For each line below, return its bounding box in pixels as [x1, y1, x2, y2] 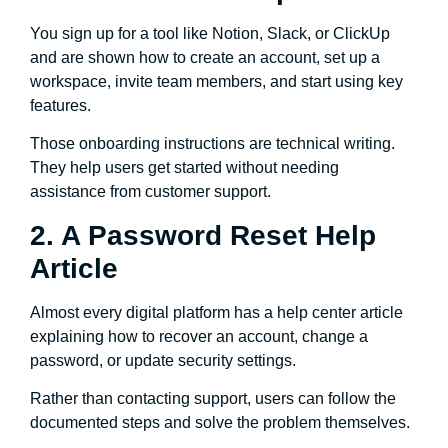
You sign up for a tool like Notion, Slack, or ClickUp [30, 24, 390, 42]
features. [30, 96, 91, 114]
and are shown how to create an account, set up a [30, 48, 380, 66]
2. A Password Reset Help [30, 219, 376, 251]
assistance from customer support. [30, 183, 271, 201]
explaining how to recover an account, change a [30, 327, 368, 345]
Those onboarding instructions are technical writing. [30, 135, 395, 153]
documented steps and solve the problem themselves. [30, 414, 410, 432]
